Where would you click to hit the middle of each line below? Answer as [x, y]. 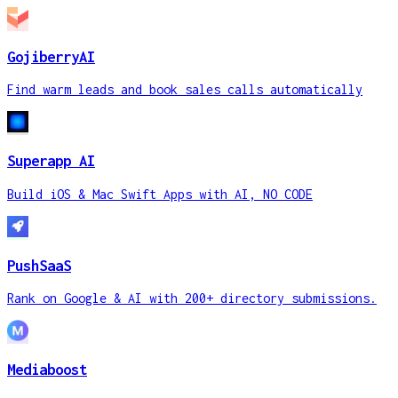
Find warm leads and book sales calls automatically [185, 90]
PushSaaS [39, 265]
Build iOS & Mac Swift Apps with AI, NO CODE [160, 194]
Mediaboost [47, 370]
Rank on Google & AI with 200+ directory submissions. [192, 298]
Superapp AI [51, 161]
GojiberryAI [51, 56]
